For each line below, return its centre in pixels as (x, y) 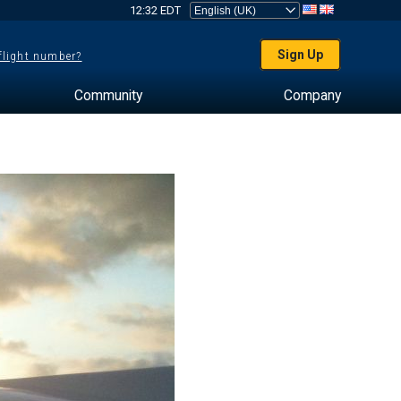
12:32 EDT (155, 10)
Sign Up (301, 55)
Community (108, 95)
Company (312, 95)
